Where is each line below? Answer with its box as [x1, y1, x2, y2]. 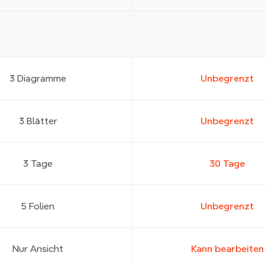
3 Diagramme [9, 73, 66, 83]
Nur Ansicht [12, 243, 63, 254]
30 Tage [209, 158, 245, 169]
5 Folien [21, 201, 54, 211]
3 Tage [23, 158, 53, 169]
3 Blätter [18, 115, 57, 126]
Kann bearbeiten [190, 243, 264, 254]
